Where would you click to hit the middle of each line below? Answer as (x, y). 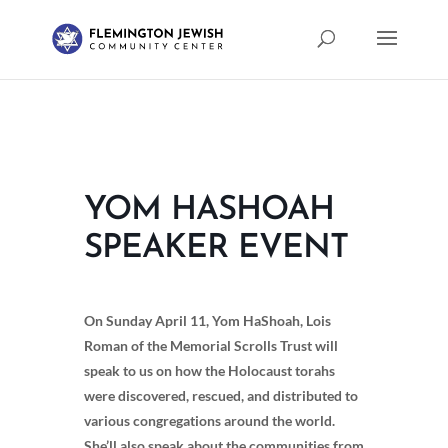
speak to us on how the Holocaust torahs (209, 370)
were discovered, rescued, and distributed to (221, 395)
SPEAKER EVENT (216, 248)
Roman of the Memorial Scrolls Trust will (211, 345)
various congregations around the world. (211, 420)
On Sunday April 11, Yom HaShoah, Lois (207, 320)
